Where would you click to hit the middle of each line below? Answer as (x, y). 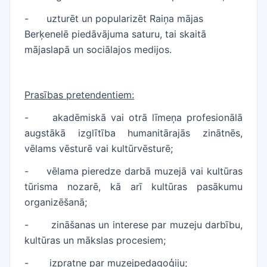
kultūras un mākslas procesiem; (95, 240)
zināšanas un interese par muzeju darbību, (147, 225)
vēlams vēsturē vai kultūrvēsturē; (99, 148)
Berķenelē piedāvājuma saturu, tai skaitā (115, 34)
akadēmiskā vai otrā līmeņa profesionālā (148, 117)
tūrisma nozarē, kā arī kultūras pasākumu (133, 187)
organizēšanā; (56, 202)
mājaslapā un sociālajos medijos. (98, 49)
